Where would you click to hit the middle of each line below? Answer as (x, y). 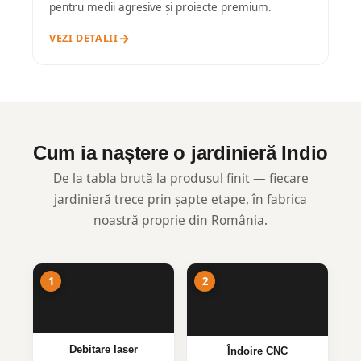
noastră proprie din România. (180, 220)
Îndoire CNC (257, 351)
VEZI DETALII (84, 38)
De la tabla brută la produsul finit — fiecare (180, 178)
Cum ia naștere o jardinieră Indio (180, 152)
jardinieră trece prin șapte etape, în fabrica (180, 199)
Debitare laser (104, 349)
